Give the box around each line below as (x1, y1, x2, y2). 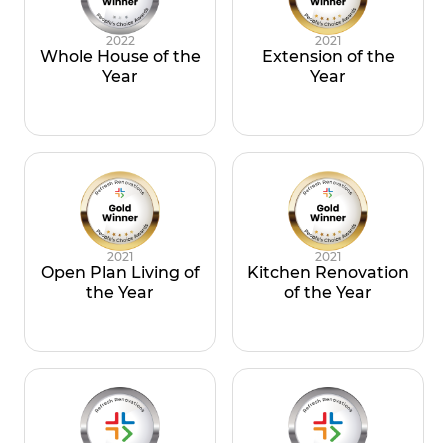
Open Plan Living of (40, 262, 200, 282)
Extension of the (261, 46, 395, 66)
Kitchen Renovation (247, 262, 409, 282)
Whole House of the (39, 46, 201, 66)
